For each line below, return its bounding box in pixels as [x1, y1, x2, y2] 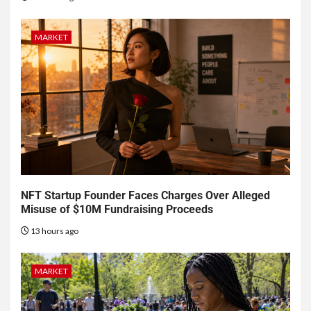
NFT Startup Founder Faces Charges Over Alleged [21, 189, 270, 203]
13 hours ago [29, 226, 78, 237]
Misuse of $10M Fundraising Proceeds [21, 203, 213, 217]
